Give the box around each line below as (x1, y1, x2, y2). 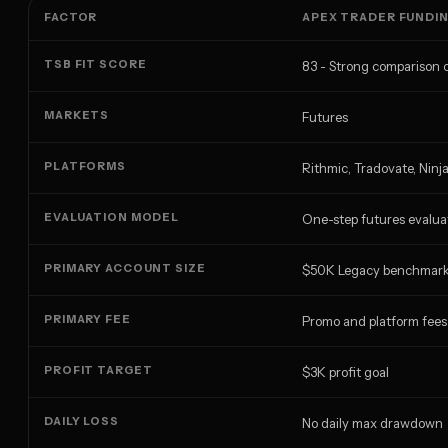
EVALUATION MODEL (44, 210, 180, 225)
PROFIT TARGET (44, 363, 153, 378)
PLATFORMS (44, 159, 126, 174)
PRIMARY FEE (44, 312, 131, 327)
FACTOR (44, 10, 98, 25)
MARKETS (44, 108, 110, 123)
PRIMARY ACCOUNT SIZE (44, 261, 206, 276)
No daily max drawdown (302, 415, 443, 432)
